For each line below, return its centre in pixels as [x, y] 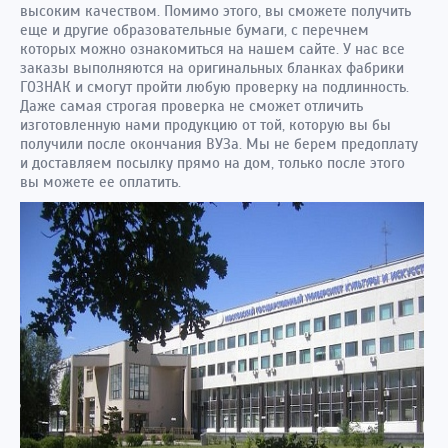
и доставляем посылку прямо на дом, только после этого [212, 163]
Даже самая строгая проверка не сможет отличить [191, 106]
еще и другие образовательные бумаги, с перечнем [194, 30]
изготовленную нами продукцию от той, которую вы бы [205, 125]
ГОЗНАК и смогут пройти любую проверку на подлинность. [214, 87]
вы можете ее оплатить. [100, 182]
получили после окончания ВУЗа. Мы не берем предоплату [219, 144]
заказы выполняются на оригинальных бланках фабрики [212, 68]
